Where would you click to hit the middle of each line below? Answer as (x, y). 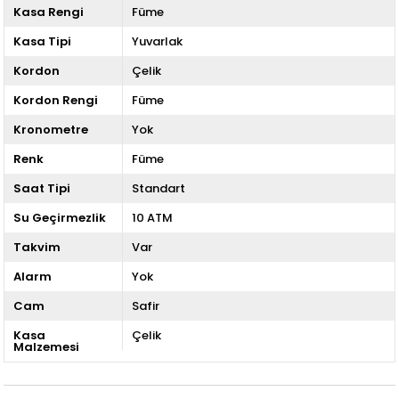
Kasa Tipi (43, 41)
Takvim (37, 247)
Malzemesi (47, 346)
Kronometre (51, 129)
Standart (158, 188)
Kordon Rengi (56, 100)
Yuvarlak (157, 41)
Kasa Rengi (49, 12)
